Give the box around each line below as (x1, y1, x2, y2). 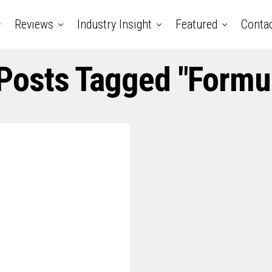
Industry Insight (77, 17, 152, 32)
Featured (175, 17, 217, 32)
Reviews (15, 17, 53, 32)
